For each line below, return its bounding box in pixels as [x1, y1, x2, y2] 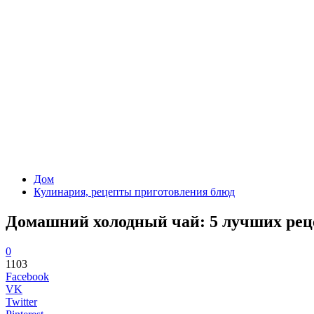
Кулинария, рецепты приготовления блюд [34, 186, 235, 198]
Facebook [6, 270, 49, 282]
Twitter [6, 295, 37, 308]
